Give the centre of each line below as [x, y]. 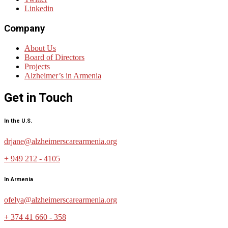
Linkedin [39, 9]
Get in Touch [38, 97]
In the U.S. [18, 121]
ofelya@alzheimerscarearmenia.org [61, 199]
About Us [40, 48]
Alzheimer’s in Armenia [63, 75]
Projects [37, 66]
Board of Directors [54, 57]
